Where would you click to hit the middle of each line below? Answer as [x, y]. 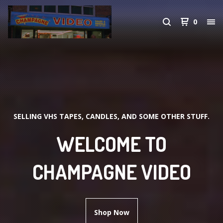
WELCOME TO [111, 144]
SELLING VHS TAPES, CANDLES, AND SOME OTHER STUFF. [111, 116]
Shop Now [111, 212]
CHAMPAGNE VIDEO [111, 172]
